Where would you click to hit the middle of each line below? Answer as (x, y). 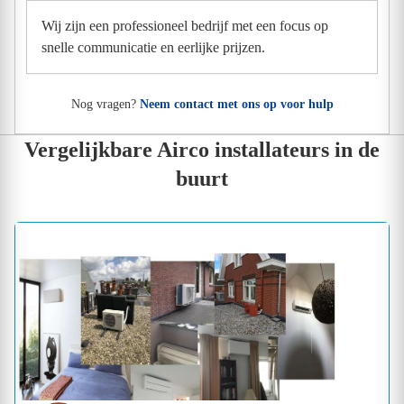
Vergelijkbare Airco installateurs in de (202, 149)
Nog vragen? (105, 104)
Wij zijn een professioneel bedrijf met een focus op (185, 25)
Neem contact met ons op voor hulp (236, 104)
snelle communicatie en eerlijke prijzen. (153, 47)
